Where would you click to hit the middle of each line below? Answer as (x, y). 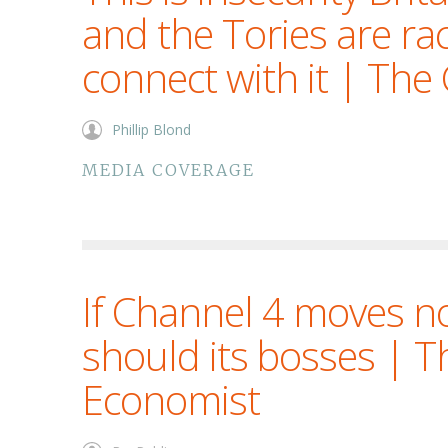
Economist (171, 399)
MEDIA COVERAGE (168, 170)
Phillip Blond (151, 129)
